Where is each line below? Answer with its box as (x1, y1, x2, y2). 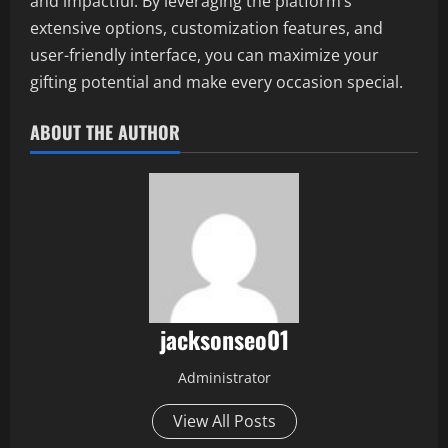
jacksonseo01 (159, 321, 289, 357)
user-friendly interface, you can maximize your (30, 44, 379, 66)
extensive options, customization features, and (30, 17, 383, 39)
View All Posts (172, 410, 276, 432)
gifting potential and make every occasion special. (30, 71, 403, 93)
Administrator (177, 368, 271, 387)
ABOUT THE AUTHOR (30, 119, 180, 145)
